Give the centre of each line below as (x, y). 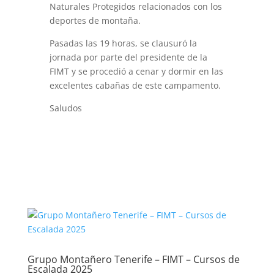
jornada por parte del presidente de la (128, 57)
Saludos (65, 108)
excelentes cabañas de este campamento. (135, 85)
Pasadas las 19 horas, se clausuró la (123, 43)
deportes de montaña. (95, 20)
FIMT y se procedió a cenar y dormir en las (136, 71)
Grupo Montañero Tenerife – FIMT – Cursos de (133, 259)
